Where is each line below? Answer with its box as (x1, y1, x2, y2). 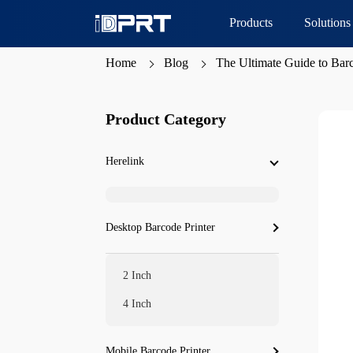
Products (229, 16, 273, 29)
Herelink (106, 155, 145, 167)
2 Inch (123, 269, 152, 281)
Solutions (304, 16, 351, 29)
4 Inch (123, 298, 152, 310)
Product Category (106, 110, 227, 128)
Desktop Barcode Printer (106, 221, 216, 233)
